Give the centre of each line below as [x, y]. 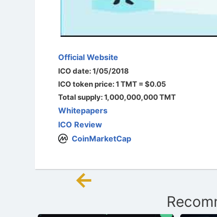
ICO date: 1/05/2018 [93, 71]
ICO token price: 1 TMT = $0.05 [112, 84]
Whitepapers [83, 110]
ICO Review [80, 124]
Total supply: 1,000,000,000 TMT [117, 97]
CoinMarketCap [101, 138]
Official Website [88, 57]
